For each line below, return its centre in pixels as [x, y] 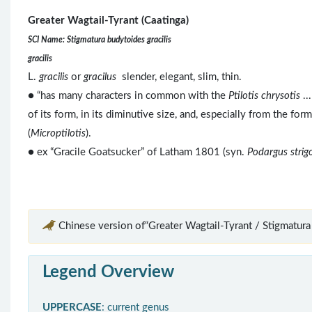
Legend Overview [108, 273]
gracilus [101, 77]
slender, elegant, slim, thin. [180, 77]
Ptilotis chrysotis [264, 96]
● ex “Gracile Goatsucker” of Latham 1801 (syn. [138, 153]
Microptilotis [58, 134]
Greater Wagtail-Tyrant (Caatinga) [108, 21]
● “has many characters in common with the [128, 96]
